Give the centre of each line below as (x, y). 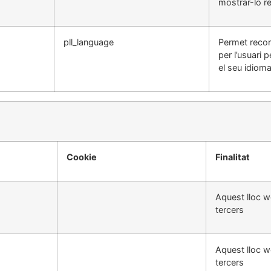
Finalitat (233, 157)
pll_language (89, 42)
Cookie (82, 157)
